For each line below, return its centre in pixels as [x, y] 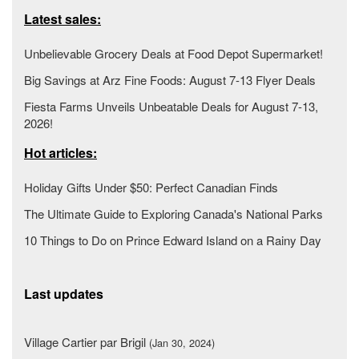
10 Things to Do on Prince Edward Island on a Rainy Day [173, 240]
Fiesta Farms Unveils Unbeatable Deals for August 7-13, [171, 106]
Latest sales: [63, 18]
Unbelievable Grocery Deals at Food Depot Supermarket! [173, 53]
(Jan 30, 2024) [182, 342]
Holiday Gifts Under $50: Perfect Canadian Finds [151, 187]
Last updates [64, 293]
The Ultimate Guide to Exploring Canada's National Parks [173, 213]
